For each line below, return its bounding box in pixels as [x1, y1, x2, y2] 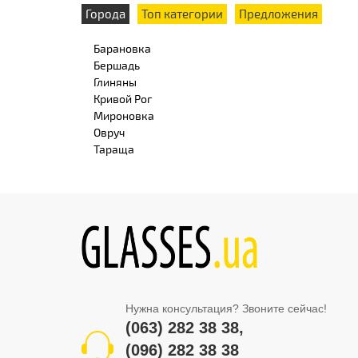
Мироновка [93, 108, 154, 122]
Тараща [93, 141, 134, 156]
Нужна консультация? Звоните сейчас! [125, 302, 327, 316]
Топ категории [141, 6, 223, 21]
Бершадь [93, 58, 140, 72]
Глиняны [93, 74, 137, 89]
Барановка [93, 41, 151, 55]
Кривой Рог [93, 91, 152, 105]
